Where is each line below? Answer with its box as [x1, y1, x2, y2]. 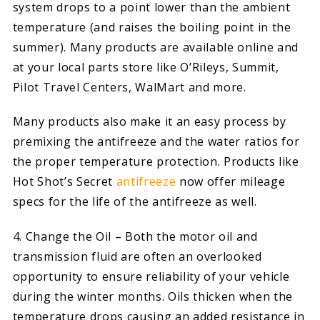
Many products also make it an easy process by [12, 114, 286, 130]
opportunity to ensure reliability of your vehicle [12, 268, 290, 284]
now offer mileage [176, 174, 286, 190]
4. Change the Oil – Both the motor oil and [12, 228, 258, 244]
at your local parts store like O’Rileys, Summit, [12, 59, 279, 75]
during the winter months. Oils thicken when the [12, 288, 294, 304]
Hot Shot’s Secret [12, 174, 116, 190]
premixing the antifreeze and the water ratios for [12, 134, 300, 150]
